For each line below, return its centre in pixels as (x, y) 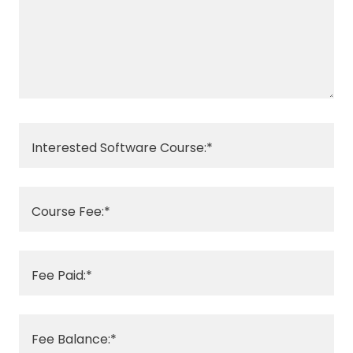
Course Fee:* (71, 211)
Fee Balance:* (74, 339)
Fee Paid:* (62, 275)
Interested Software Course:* (122, 147)
